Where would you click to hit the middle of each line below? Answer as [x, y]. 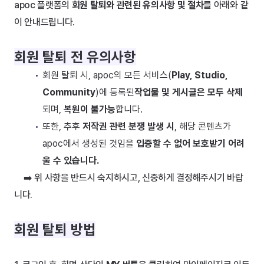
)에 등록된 [115, 92]
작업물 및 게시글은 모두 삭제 [189, 92]
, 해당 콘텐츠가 [202, 126]
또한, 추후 [62, 126]
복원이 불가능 [90, 109]
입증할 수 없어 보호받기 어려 [190, 143]
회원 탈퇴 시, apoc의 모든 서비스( [107, 75]
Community [69, 92]
